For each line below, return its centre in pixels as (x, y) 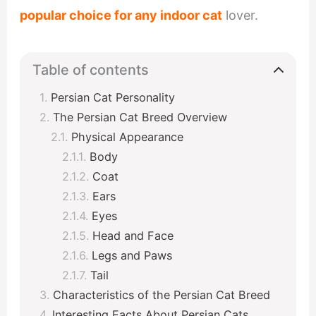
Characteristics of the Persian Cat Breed (163, 295)
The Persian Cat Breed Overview (141, 117)
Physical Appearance (129, 137)
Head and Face (133, 236)
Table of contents (90, 70)
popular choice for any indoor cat (121, 16)
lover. (240, 16)
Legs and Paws (133, 256)
